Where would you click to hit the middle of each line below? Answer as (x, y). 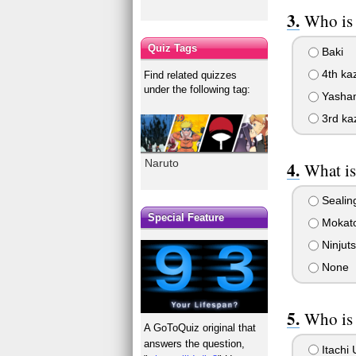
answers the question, (195, 344)
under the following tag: (197, 89)
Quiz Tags (173, 48)
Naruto (162, 163)
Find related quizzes (191, 75)
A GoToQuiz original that (200, 328)
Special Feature (186, 218)
